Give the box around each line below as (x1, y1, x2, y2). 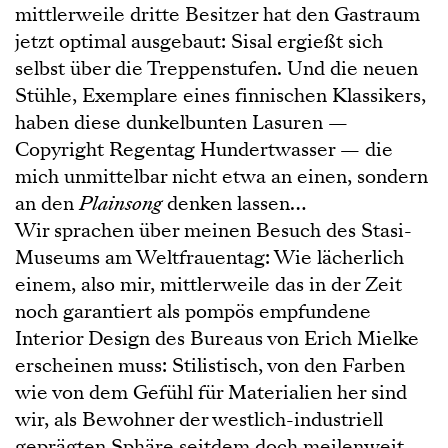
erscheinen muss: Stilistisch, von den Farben (15, 352, 405, 379)
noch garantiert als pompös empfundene (15, 298, 371, 325)
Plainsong (79, 190, 162, 217)
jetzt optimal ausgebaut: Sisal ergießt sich (15, 28, 383, 55)
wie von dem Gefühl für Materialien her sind (15, 379, 407, 406)
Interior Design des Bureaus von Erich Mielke (15, 325, 419, 352)
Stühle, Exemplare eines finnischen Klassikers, (15, 82, 426, 109)
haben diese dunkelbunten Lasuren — (15, 109, 348, 136)
